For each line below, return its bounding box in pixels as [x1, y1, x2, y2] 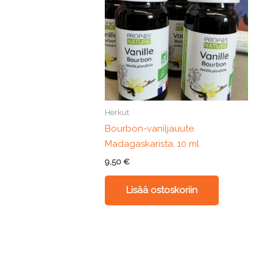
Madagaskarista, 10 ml [105, 138, 200, 150]
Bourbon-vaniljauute [105, 123, 194, 135]
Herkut [105, 107, 130, 117]
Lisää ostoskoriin [126, 184, 198, 196]
